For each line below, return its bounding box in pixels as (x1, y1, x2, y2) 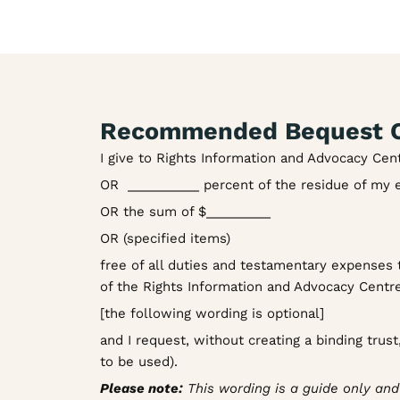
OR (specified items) (100, 229, 230, 246)
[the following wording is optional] (100, 304, 324, 321)
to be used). (100, 353, 178, 370)
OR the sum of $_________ (100, 203, 271, 220)
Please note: (100, 379, 183, 396)
